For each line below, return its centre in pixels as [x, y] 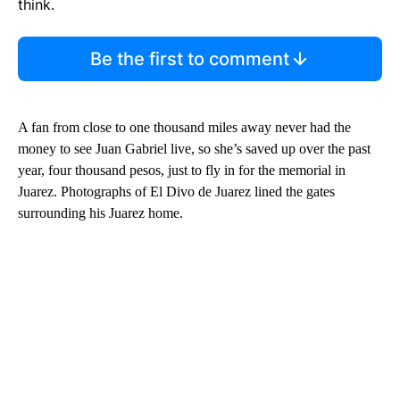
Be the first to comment [189, 59]
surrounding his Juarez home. [100, 213]
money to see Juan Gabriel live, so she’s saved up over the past [194, 149]
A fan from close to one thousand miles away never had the [184, 128]
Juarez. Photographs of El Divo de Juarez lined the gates [176, 192]
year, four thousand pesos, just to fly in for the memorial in [182, 171]
